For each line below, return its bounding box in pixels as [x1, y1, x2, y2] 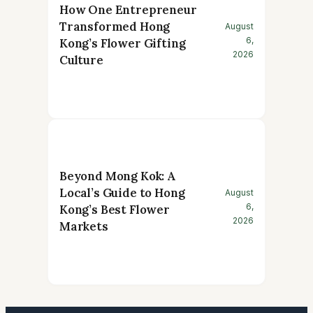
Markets [59, 219, 108, 235]
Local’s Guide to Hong [59, 185, 185, 201]
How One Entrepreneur [59, 2, 197, 18]
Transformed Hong [59, 19, 170, 35]
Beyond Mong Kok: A [59, 168, 175, 184]
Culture [59, 52, 103, 68]
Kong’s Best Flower [59, 202, 170, 218]
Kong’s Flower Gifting [59, 36, 186, 52]
